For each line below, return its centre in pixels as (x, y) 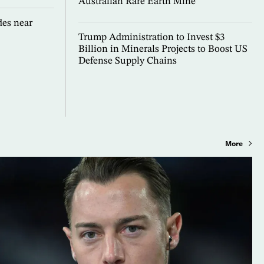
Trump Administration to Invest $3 (151, 38)
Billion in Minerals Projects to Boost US (163, 49)
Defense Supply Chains (127, 61)
